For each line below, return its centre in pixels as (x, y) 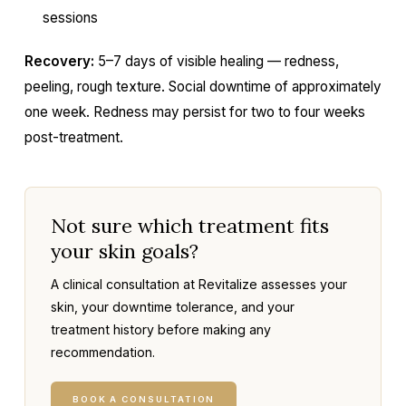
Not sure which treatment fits (189, 226)
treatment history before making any (160, 329)
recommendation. (102, 352)
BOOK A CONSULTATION (144, 399)
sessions (70, 18)
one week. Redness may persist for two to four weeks (194, 112)
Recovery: (59, 61)
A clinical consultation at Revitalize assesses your (198, 284)
